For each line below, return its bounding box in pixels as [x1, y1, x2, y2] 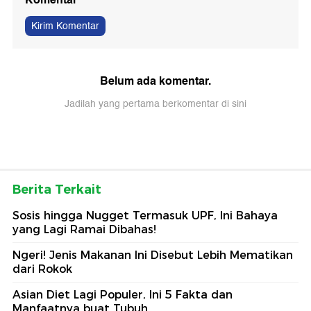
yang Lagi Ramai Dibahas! [12, 222, 156, 236]
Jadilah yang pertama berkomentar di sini [65, 95, 246, 112]
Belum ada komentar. [100, 71, 211, 90]
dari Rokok [12, 262, 72, 276]
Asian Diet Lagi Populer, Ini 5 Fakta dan [12, 287, 233, 301]
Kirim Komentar [31, 17, 99, 34]
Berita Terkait [12, 181, 101, 197]
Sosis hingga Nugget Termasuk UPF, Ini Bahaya [12, 208, 278, 222]
